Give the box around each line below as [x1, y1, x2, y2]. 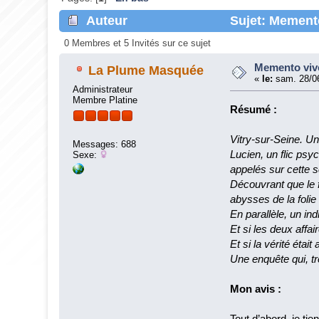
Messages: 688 [73, 139, 137, 150]
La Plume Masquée [88, 63, 204, 78]
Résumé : [230, 103, 278, 115]
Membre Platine [73, 94, 138, 105]
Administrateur [73, 83, 133, 95]
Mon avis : [230, 282, 282, 295]
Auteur [86, 14, 128, 28]
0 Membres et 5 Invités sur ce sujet [63, 38, 211, 49]
